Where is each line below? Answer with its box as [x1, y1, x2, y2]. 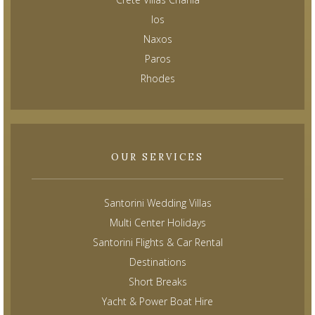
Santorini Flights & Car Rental [92, 236, 223, 250]
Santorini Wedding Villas [103, 196, 212, 210]
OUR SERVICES [111, 151, 204, 164]
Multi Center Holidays [109, 216, 206, 230]
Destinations [129, 255, 186, 269]
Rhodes [140, 72, 175, 86]
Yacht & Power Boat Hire [102, 295, 213, 309]
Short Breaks [128, 275, 187, 289]
